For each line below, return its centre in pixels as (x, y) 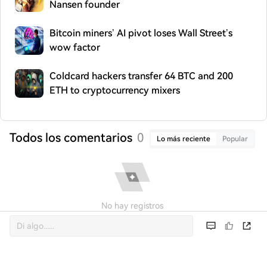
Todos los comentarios (71, 138)
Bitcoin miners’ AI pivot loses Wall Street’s (141, 33)
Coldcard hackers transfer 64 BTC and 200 (141, 76)
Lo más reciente (184, 139)
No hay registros (132, 206)
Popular (235, 139)
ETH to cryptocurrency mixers (115, 90)
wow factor (75, 47)
